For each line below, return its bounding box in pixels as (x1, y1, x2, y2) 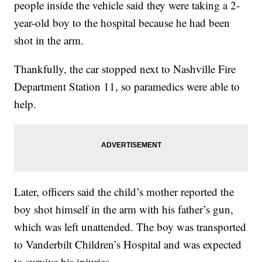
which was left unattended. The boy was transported (14, 219, 247, 234)
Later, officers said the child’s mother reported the (14, 184, 235, 199)
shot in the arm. (14, 33, 84, 47)
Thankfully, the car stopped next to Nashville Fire (14, 61, 236, 76)
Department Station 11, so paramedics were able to (14, 79, 240, 94)
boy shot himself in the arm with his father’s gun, (14, 202, 234, 216)
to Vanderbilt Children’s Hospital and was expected (14, 237, 242, 251)
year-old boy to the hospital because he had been (14, 15, 230, 30)
